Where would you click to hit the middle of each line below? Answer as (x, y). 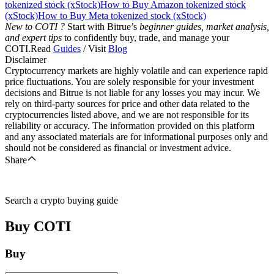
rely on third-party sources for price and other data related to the (127, 103)
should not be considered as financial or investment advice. (118, 147)
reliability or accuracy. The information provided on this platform (130, 125)
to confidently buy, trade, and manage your (146, 37)
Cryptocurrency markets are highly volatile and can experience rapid (136, 70)
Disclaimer (26, 59)
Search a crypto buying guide (61, 200)
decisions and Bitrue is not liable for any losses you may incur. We (132, 92)
